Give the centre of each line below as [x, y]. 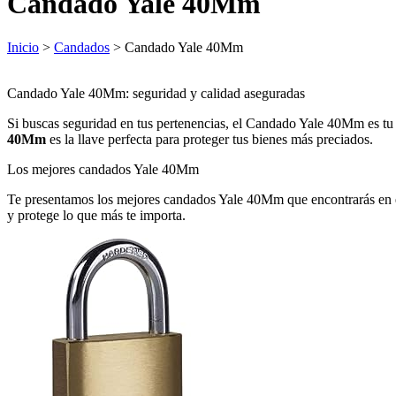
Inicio [23, 47]
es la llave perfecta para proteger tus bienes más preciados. [209, 139]
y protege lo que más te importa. [96, 215]
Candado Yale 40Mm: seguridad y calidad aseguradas [156, 93]
